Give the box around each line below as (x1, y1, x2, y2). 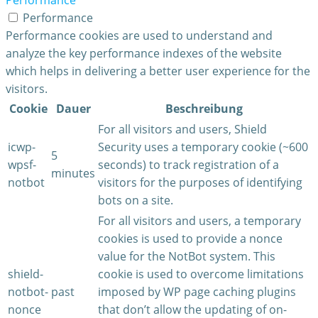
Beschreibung (165, 101, 243, 117)
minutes (51, 165, 95, 182)
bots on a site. (98, 192, 173, 209)
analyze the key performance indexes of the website (6, 45, 282, 62)
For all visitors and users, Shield (98, 121, 267, 138)
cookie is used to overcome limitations (98, 266, 304, 283)
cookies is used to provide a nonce (98, 231, 283, 247)
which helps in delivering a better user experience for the (6, 63, 310, 79)
